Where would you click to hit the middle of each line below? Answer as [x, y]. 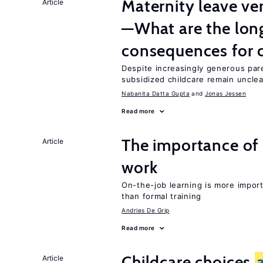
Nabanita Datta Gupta [156, 93]
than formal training [161, 196]
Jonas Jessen [225, 93]
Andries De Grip [146, 210]
